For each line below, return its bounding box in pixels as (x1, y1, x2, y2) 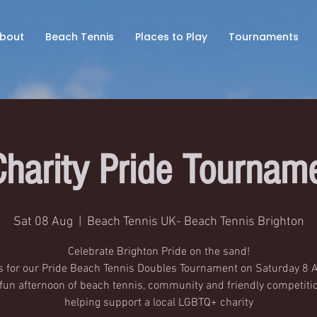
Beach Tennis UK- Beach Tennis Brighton (86, 214, 304, 229)
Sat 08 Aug (13, 214, 73, 229)
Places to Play (135, 30, 207, 44)
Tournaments (229, 30, 299, 44)
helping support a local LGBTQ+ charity (64, 296, 253, 310)
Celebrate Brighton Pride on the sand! (67, 245, 250, 259)
